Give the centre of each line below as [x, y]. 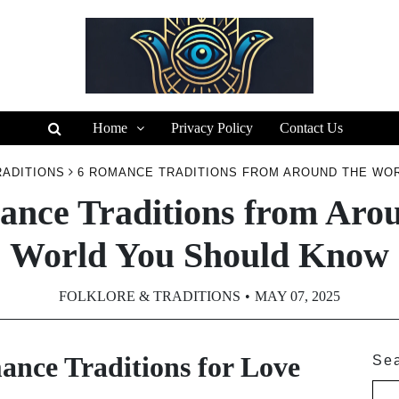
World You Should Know [199, 255]
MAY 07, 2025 [297, 296]
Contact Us [311, 128]
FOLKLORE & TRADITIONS [150, 296]
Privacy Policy [212, 128]
